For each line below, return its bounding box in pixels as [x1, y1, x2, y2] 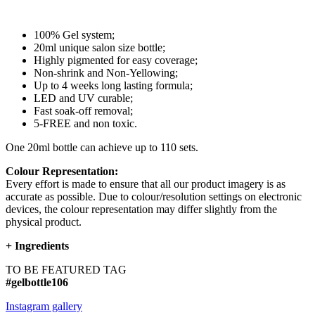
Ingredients [15, 240, 69, 252]
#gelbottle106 [6, 276, 68, 289]
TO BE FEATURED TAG [6, 264, 127, 276]
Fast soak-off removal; [34, 105, 133, 117]
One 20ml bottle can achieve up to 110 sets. [6, 141, 198, 154]
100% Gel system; [34, 29, 115, 41]
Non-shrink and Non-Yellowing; [34, 67, 178, 79]
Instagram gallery [6, 300, 82, 313]
